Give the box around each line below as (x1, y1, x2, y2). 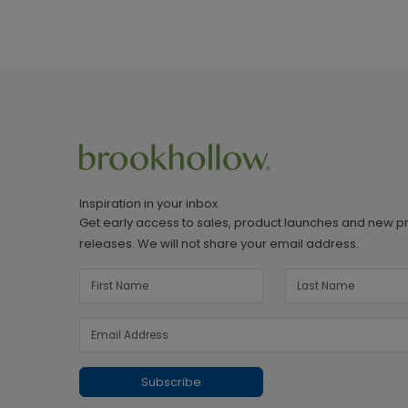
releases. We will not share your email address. (79, 235, 359, 252)
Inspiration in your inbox (79, 195, 218, 212)
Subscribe (140, 373, 201, 391)
